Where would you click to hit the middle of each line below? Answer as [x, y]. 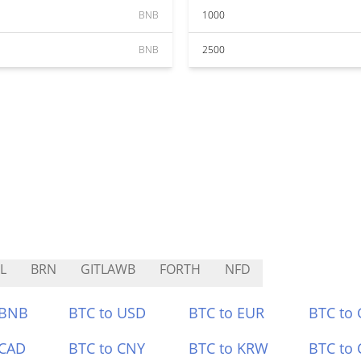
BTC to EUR [226, 313]
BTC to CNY [107, 348]
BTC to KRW [228, 348]
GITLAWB [108, 269]
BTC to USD [108, 313]
